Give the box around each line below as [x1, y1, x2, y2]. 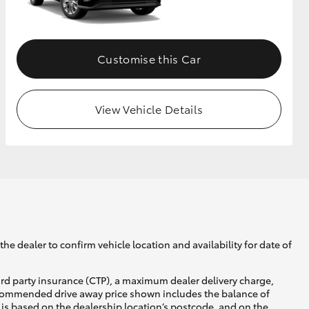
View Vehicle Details [94, 100, 203, 117]
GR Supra [134, 40, 177, 54]
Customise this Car [97, 50, 201, 66]
